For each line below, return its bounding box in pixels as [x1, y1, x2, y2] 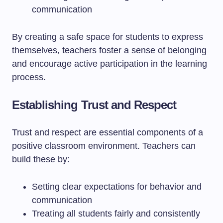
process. [12, 72, 46, 82]
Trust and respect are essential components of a [12, 127, 203, 137]
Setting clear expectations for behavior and [32, 182, 202, 192]
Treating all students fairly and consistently [32, 209, 200, 219]
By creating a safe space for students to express [12, 32, 203, 42]
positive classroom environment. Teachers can [12, 141, 196, 151]
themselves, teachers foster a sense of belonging [12, 45, 207, 55]
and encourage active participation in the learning [12, 59, 207, 69]
